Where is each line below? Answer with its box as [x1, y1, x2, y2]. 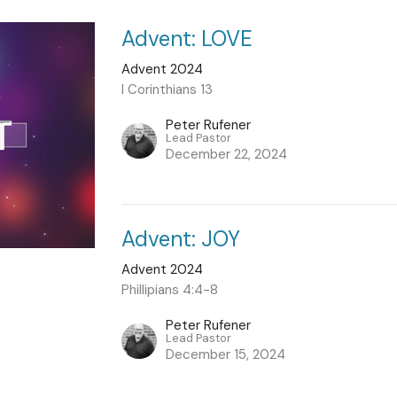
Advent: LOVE [121, 24, 253, 52]
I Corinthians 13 [121, 80, 214, 98]
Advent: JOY [121, 224, 241, 253]
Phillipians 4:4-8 [121, 280, 219, 299]
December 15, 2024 [166, 345, 286, 363]
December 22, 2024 [166, 144, 288, 163]
